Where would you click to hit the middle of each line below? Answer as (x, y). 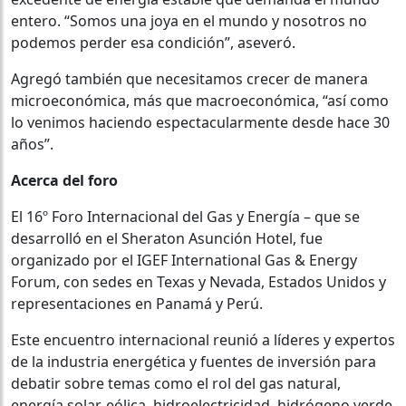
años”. (32, 144)
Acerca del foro (64, 180)
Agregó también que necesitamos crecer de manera (189, 78)
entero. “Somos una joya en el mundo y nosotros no (189, 20)
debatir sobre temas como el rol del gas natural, (176, 383)
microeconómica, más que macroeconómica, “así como (200, 100)
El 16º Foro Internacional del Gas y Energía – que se (185, 216)
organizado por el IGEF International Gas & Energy (184, 260)
